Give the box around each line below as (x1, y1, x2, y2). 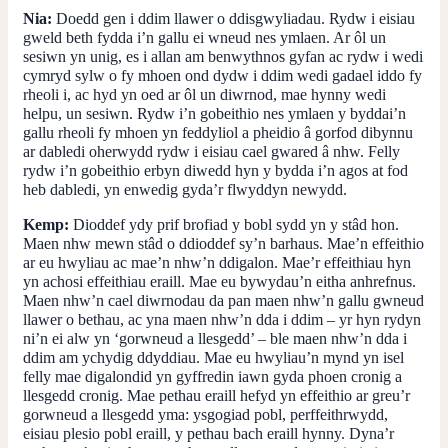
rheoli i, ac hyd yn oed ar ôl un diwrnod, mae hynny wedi (23, 85, 386, 103)
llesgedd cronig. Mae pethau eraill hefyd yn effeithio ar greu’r (23, 386, 410, 404)
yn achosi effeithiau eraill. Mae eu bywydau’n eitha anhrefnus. (23, 272, 416, 290)
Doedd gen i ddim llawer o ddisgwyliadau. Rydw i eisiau (56, 9, 415, 27)
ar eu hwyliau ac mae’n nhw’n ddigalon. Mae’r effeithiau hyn (23, 253, 411, 271)
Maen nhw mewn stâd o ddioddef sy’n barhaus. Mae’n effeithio (23, 234, 424, 252)
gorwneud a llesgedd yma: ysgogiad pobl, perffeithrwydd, (23, 405, 388, 423)
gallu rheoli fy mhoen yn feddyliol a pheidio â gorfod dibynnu (23, 123, 413, 141)
